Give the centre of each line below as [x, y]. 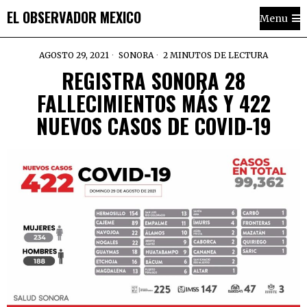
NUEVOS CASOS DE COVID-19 [153, 126]
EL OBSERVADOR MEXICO [74, 17]
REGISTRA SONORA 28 [153, 81]
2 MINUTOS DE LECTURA [214, 55]
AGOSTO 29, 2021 [74, 55]
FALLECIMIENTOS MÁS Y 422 [153, 103]
